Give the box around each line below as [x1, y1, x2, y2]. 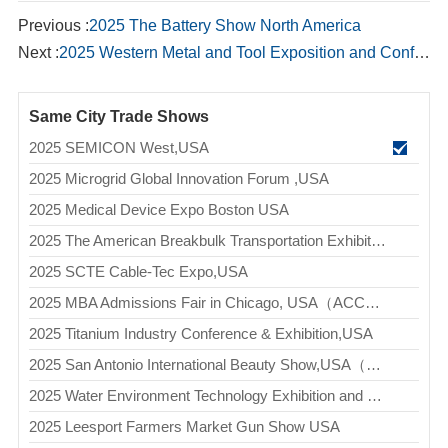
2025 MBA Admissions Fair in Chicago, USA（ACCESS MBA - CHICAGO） [364, 293, 380, 311]
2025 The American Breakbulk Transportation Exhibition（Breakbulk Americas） [370, 231, 386, 249]
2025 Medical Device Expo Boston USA [28, 200, 289, 218]
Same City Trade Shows [28, 108, 209, 126]
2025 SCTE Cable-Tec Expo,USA [28, 262, 248, 280]
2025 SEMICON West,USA [28, 138, 209, 156]
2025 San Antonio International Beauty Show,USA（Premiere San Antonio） [365, 355, 381, 373]
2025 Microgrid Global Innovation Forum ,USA [28, 169, 329, 187]
